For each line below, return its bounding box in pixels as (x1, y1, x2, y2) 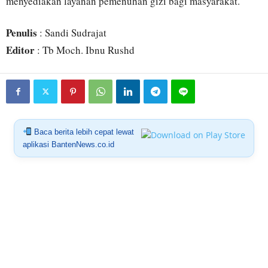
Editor (6, 42, 35, 57)
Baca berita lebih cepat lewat (31, 127, 134, 136)
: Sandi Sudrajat (37, 25, 106, 39)
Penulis (6, 25, 37, 40)
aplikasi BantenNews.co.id (22, 139, 114, 149)
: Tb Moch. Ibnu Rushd (35, 42, 135, 57)
